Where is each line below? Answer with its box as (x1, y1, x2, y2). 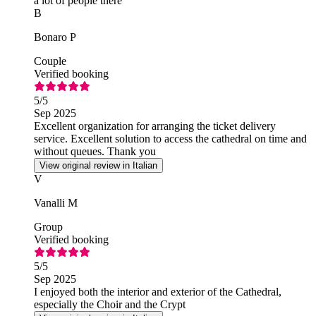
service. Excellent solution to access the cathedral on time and (34, 133, 307, 145)
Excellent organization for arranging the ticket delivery (34, 120, 276, 133)
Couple (34, 55, 66, 68)
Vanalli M (34, 197, 78, 209)
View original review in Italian (39, 160, 157, 171)
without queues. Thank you (34, 145, 156, 158)
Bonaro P (34, 31, 76, 44)
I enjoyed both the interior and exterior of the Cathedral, (34, 286, 281, 298)
